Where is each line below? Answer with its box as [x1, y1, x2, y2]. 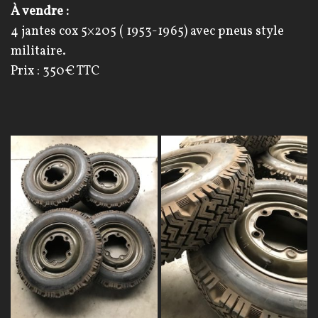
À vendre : [11, 2, 69, 21]
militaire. [11, 42, 66, 60]
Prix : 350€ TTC [11, 62, 99, 80]
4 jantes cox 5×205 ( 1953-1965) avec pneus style [11, 22, 284, 40]
